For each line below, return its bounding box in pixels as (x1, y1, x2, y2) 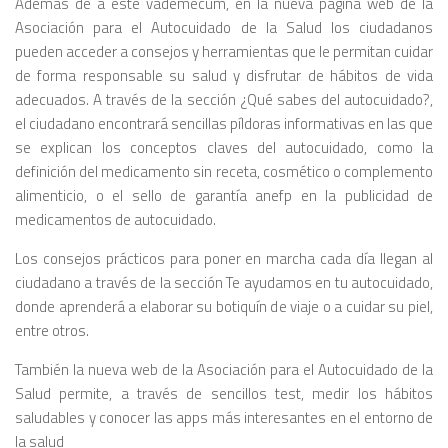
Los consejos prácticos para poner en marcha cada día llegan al (15, 247, 433, 271)
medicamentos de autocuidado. (15, 208, 216, 232)
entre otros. (15, 319, 89, 343)
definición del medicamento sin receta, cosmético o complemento (15, 160, 433, 184)
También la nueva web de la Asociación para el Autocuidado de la (15, 358, 433, 382)
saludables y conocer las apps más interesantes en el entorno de (15, 406, 433, 430)
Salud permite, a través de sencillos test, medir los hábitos (15, 382, 433, 406)
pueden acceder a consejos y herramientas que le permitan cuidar (15, 40, 433, 64)
